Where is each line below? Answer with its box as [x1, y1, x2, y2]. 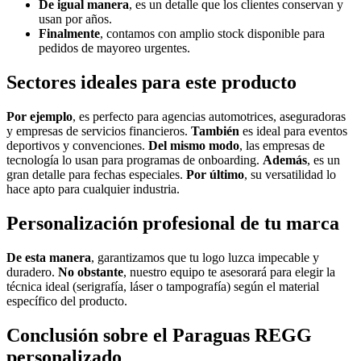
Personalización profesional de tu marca [6, 212, 339, 234]
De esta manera [6, 250, 91, 264]
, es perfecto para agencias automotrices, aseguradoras [73, 109, 346, 123]
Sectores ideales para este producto [6, 72, 297, 93]
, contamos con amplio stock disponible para [100, 27, 325, 41]
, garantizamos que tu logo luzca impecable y [91, 250, 319, 264]
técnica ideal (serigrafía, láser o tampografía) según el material [6, 279, 319, 293]
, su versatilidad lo [244, 167, 336, 181]
